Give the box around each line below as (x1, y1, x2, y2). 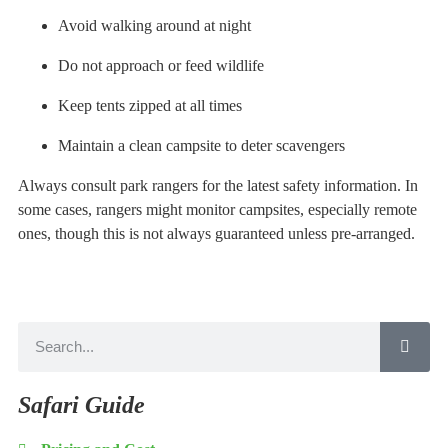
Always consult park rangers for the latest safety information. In (18, 176, 418, 194)
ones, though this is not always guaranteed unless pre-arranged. (18, 224, 415, 242)
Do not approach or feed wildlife (58, 56, 264, 74)
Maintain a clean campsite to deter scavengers (58, 136, 345, 154)
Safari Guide (18, 391, 145, 418)
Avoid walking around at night (58, 16, 251, 34)
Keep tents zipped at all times (58, 96, 242, 114)
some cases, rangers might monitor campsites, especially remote (18, 200, 417, 218)
